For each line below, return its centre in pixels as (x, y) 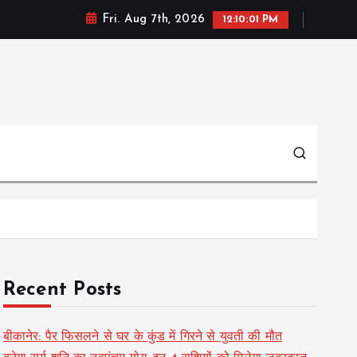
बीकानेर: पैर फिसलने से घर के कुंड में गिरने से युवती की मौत (142, 337)
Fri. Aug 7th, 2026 (153, 20)
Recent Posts (62, 290)
